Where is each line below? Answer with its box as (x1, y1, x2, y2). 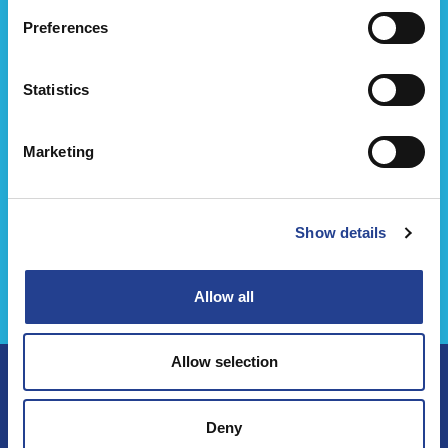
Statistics (23, 80, 89, 98)
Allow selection (170, 353, 278, 370)
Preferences (23, 18, 109, 36)
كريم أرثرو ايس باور (149, 236, 299, 262)
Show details (295, 224, 387, 241)
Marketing (23, 142, 94, 160)
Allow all (194, 287, 254, 305)
